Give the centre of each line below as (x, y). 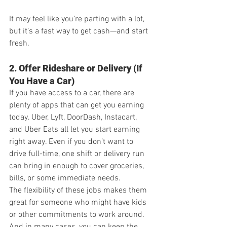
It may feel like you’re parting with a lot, (78, 19)
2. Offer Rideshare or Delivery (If (77, 68)
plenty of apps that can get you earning (78, 105)
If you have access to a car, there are (73, 93)
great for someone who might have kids (79, 202)
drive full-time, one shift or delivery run (78, 154)
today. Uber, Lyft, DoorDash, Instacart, (74, 117)
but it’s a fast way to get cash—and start (80, 31)
